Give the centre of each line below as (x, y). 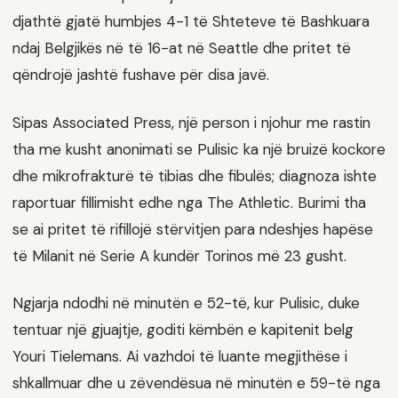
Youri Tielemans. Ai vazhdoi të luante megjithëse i (180, 357)
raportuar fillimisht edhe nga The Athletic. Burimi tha (189, 202)
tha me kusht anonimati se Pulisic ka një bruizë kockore (199, 149)
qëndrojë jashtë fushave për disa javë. (141, 74)
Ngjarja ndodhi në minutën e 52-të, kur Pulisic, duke (186, 303)
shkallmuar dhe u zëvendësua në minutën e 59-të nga (196, 383)
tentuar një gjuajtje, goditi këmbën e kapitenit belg (183, 330)
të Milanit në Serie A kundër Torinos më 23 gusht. (179, 255)
